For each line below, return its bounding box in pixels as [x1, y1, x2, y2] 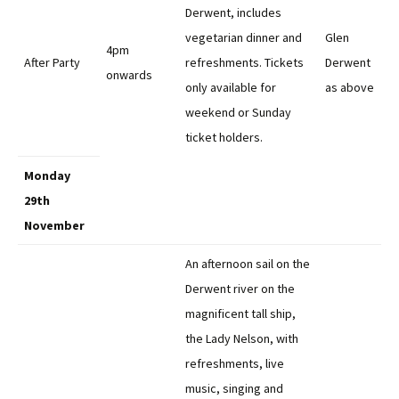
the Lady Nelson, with [185, 330, 298, 346]
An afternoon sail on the [185, 256, 310, 272]
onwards [106, 67, 152, 83]
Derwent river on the [185, 281, 295, 297]
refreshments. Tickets [185, 54, 304, 70]
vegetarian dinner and [185, 29, 302, 45]
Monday [24, 167, 70, 183]
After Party [24, 54, 80, 70]
